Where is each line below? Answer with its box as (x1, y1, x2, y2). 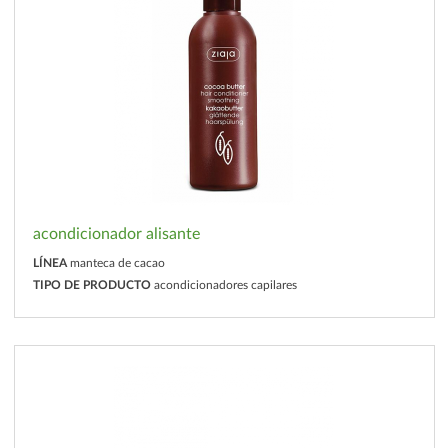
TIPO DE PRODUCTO (32, 278, 151, 291)
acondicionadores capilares (153, 278, 297, 291)
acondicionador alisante (32, 225, 200, 242)
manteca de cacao (69, 257, 165, 270)
